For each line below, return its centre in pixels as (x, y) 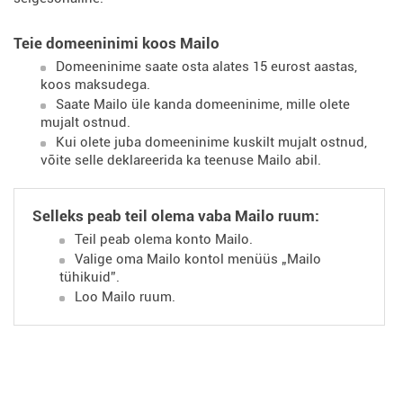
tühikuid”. (90, 277)
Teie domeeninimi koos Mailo (116, 43)
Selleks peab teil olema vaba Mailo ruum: (176, 216)
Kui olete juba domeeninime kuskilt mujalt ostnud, (211, 142)
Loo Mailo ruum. (125, 297)
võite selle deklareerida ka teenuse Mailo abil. (181, 160)
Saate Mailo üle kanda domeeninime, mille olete (203, 104)
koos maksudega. (95, 85)
